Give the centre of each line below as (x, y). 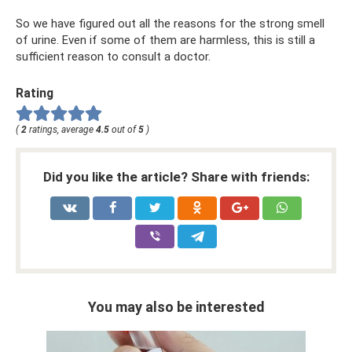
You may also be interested (176, 307)
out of (124, 130)
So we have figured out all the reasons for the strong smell (170, 23)
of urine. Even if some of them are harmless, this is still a (165, 40)
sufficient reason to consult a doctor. (113, 56)
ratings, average (61, 130)
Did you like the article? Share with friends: (176, 177)
